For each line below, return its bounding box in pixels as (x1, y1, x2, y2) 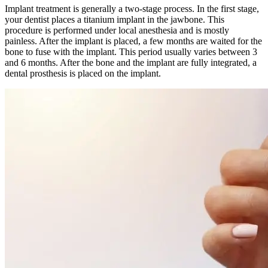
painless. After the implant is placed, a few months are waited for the (5, 35, 262, 46)
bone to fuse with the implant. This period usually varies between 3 (5, 46, 257, 57)
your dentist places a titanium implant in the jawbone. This (5, 14, 224, 25)
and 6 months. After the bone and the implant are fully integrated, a (5, 57, 257, 68)
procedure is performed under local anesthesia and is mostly (5, 25, 229, 35)
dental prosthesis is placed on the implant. (5, 68, 161, 78)
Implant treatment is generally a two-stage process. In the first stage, (5, 3, 259, 14)
